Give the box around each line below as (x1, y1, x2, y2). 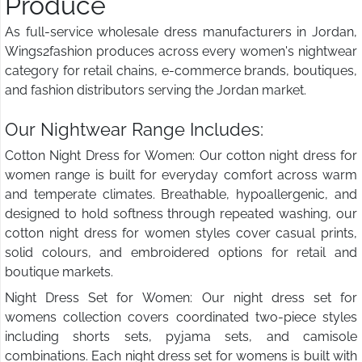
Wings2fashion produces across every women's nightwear (5, 44, 357, 60)
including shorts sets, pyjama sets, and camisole (5, 329, 357, 345)
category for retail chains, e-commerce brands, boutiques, (5, 63, 357, 79)
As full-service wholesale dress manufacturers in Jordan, (5, 24, 357, 40)
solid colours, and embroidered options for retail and (5, 245, 357, 261)
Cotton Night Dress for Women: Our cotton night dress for (5, 148, 357, 164)
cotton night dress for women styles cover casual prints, (5, 225, 357, 242)
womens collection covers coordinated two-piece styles (5, 309, 357, 326)
